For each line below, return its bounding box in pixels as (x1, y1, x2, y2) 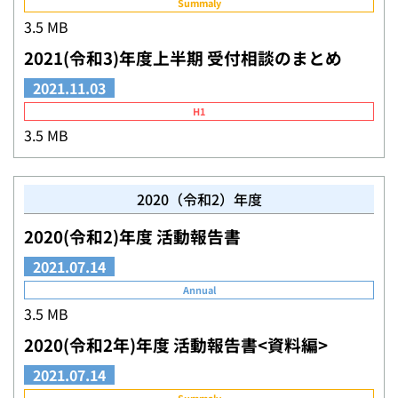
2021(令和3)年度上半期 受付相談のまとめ (24, 45, 342, 69)
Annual (182, 283, 216, 297)
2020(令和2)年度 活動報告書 (24, 224, 241, 248)
